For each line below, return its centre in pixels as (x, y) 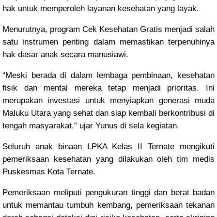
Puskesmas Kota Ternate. (50, 172)
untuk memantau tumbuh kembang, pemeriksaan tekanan (108, 205)
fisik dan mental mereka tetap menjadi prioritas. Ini (108, 88)
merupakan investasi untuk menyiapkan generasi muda (108, 101)
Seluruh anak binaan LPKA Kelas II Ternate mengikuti (108, 147)
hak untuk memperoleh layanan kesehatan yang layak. (102, 8)
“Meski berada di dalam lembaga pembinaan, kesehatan (108, 75)
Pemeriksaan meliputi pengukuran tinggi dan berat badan (108, 193)
